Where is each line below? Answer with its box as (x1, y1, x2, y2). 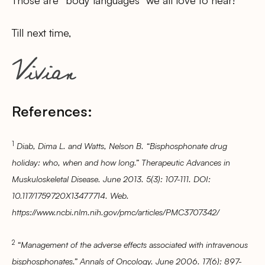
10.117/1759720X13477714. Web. (12, 190, 129, 201)
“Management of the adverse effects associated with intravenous (17, 239, 248, 250)
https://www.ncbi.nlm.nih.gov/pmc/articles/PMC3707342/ (12, 206, 219, 218)
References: (12, 102, 92, 120)
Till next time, (12, 25, 71, 39)
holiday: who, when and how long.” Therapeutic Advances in (12, 157, 230, 168)
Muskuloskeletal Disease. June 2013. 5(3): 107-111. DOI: (12, 173, 211, 185)
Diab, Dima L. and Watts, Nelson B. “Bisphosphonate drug (17, 140, 227, 151)
